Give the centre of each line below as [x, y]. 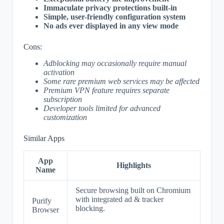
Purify [41, 200]
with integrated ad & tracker [119, 199]
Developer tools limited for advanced [102, 108]
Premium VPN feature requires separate [106, 90]
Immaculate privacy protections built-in [110, 8]
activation [59, 72]
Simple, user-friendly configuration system [114, 17]
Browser [45, 209]
